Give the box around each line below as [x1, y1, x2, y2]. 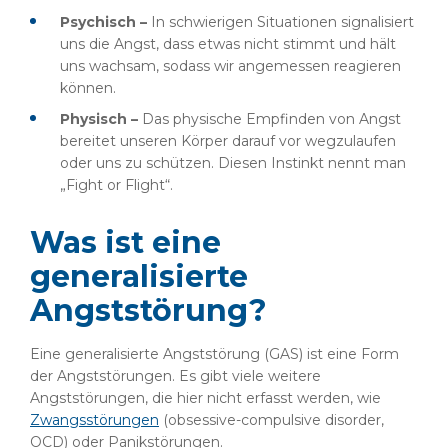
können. [60, 79, 116, 97]
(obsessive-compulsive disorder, [159, 411, 384, 429]
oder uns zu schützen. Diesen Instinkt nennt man [60, 154, 406, 172]
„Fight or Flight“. [60, 176, 173, 194]
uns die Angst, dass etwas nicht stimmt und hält [60, 35, 396, 53]
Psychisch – [60, 13, 151, 31]
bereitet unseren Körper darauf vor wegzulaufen [60, 132, 396, 150]
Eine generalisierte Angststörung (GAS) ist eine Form [30, 345, 399, 363]
